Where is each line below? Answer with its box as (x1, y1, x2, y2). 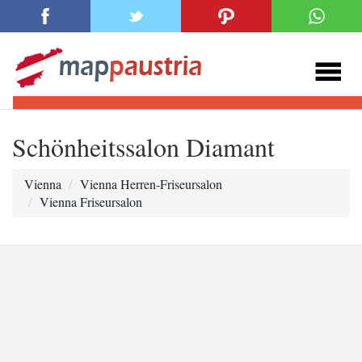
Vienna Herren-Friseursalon (80, 175, 222, 192)
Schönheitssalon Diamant (12, 129, 275, 164)
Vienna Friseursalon (40, 193, 142, 210)
